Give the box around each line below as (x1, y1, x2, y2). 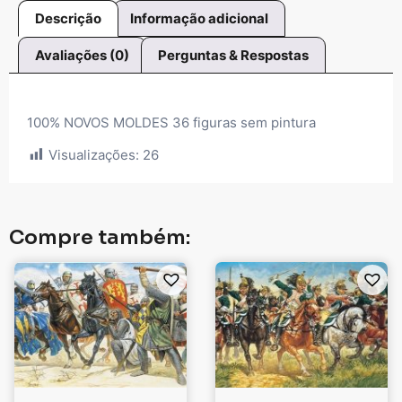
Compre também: (9, 225, 190, 250)
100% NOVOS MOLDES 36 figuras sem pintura (27, 113, 316, 131)
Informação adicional (130, 9, 268, 27)
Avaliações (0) (35, 46, 129, 64)
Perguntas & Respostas (158, 46, 309, 64)
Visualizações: (48, 146, 139, 164)
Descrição (35, 9, 101, 27)
